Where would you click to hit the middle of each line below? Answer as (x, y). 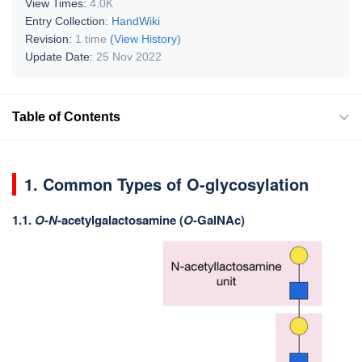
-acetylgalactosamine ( (120, 219)
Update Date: (61, 56)
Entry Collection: (68, 21)
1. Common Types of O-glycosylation (166, 183)
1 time (91, 38)
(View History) (145, 38)
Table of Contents (66, 116)
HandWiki (136, 21)
